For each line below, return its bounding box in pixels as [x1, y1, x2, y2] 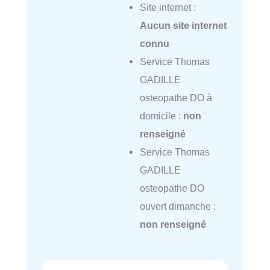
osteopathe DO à [139, 92, 212, 104]
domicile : [139, 110, 183, 122]
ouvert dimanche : [139, 201, 216, 212]
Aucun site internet [139, 20, 227, 31]
